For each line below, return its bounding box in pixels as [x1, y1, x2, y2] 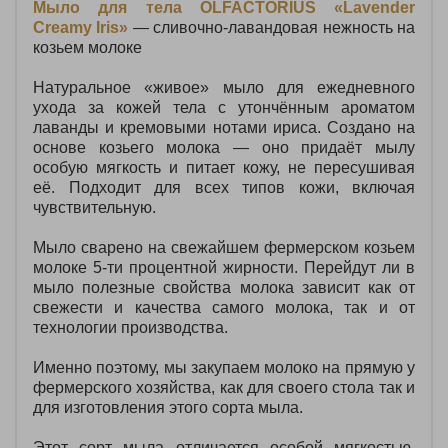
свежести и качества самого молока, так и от [33, 298, 415, 316]
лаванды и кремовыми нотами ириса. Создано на [33, 118, 415, 136]
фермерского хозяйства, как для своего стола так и [33, 378, 415, 396]
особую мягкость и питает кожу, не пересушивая [33, 158, 415, 176]
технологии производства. [33, 318, 228, 336]
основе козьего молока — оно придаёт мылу [33, 138, 415, 156]
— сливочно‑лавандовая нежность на [128, 18, 416, 36]
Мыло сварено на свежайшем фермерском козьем [33, 238, 415, 256]
